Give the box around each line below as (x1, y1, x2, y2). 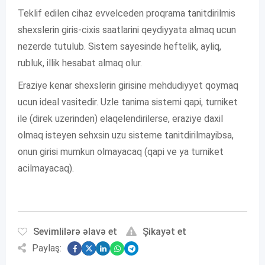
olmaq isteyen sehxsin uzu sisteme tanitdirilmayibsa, (18, 130, 236, 141)
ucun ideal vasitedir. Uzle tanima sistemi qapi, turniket (18, 96, 238, 108)
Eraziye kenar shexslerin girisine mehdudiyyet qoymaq (18, 80, 238, 91)
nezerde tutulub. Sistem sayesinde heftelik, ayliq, (18, 41, 221, 52)
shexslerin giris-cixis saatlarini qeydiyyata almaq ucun (18, 24, 236, 35)
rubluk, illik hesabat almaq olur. (18, 57, 142, 69)
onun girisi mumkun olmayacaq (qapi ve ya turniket (18, 146, 224, 157)
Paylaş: (32, 243, 62, 254)
